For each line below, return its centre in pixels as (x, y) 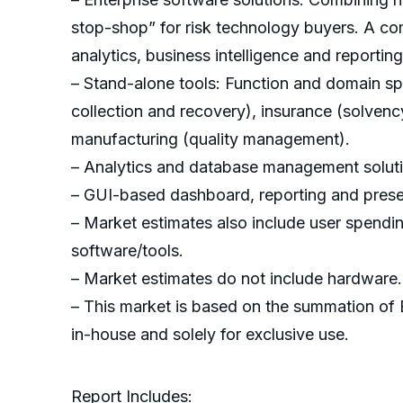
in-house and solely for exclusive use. (210, 335)
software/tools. (127, 251)
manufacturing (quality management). (210, 139)
